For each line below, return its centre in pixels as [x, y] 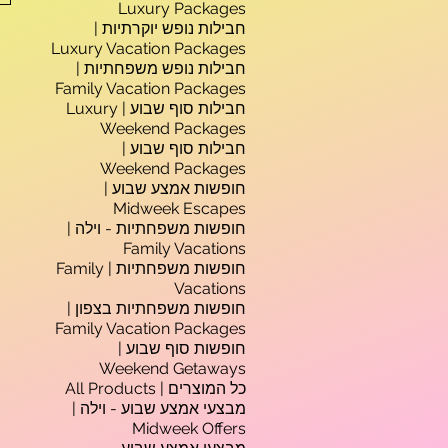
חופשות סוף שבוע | [182, 348]
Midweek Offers [189, 428]
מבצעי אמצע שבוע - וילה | [159, 408]
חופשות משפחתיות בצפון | [156, 308]
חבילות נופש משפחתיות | [161, 68]
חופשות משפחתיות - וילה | [156, 228]
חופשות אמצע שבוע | [175, 188]
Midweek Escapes [179, 208]
